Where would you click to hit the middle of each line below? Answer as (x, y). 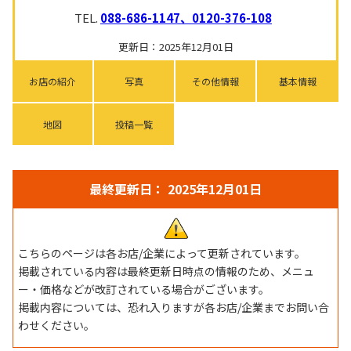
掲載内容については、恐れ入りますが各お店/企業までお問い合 (174, 307)
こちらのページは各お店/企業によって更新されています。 (162, 253)
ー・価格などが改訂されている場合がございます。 (144, 289)
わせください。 (56, 325)
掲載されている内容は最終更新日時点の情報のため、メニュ (166, 271)
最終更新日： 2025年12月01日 (175, 188)
